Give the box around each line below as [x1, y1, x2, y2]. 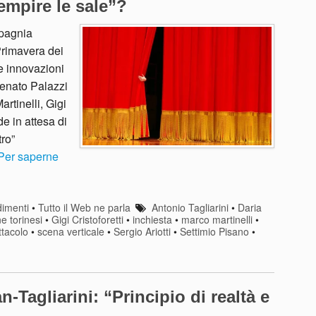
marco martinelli [181, 212, 253, 227]
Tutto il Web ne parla [37, 200, 130, 215]
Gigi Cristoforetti [51, 212, 123, 227]
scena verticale [37, 224, 104, 239]
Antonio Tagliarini [151, 200, 229, 215]
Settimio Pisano [180, 224, 249, 239]
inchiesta [133, 212, 172, 227]
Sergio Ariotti [114, 224, 171, 239]
